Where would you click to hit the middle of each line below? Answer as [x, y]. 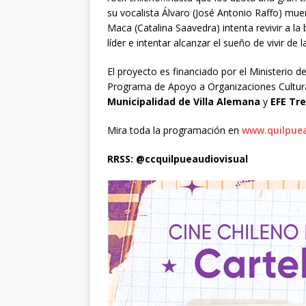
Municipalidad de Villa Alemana [185, 101]
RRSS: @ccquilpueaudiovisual [178, 158]
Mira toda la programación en [175, 130]
